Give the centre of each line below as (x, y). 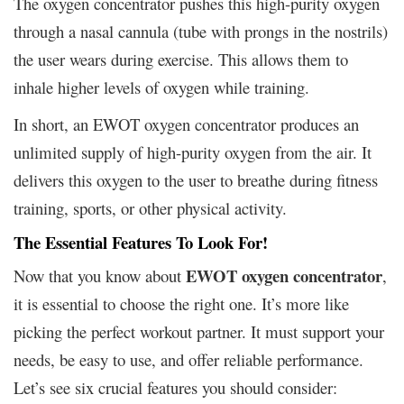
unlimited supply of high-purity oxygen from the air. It (193, 151)
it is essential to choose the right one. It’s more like (181, 303)
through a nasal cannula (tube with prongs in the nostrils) (201, 31)
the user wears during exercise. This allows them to (181, 59)
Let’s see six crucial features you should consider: (175, 387)
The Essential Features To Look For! (141, 242)
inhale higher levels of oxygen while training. (161, 87)
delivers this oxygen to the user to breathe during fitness (196, 179)
